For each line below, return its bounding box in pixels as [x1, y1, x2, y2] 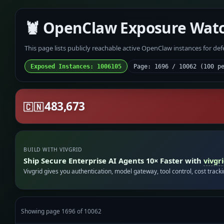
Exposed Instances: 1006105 [30, 62, 121, 70]
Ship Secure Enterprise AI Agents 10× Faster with [23, 155, 204, 165]
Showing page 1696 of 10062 [21, 206, 102, 215]
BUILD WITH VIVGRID [23, 146, 82, 153]
